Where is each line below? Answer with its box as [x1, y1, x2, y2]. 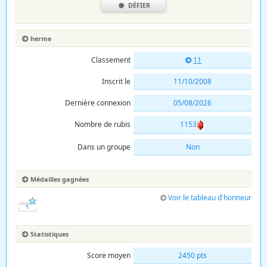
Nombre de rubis [74, 119, 131, 129]
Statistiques [30, 229, 69, 238]
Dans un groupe [77, 141, 131, 152]
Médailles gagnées [30, 174, 89, 184]
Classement [91, 55, 131, 65]
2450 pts [178, 250, 207, 260]
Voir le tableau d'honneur [168, 192, 252, 203]
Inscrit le [102, 76, 131, 86]
